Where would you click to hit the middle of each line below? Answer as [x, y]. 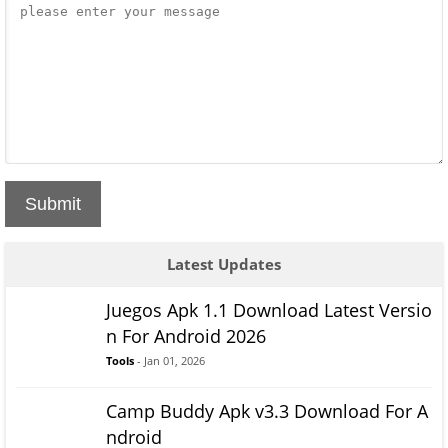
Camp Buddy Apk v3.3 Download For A [267, 411]
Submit [53, 204]
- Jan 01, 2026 [169, 361]
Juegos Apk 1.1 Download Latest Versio [269, 310]
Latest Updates [224, 264]
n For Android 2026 [186, 336]
